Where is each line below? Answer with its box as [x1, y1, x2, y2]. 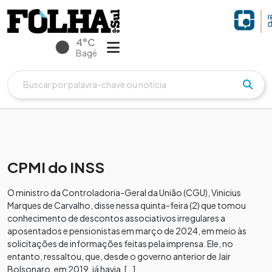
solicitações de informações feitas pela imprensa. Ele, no [7, 237, 233, 249]
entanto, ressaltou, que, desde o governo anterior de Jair [7, 250, 231, 262]
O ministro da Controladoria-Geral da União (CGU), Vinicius [7, 186, 241, 198]
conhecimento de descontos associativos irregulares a [7, 212, 225, 223]
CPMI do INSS [7, 157, 104, 176]
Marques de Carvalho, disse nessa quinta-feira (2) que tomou [7, 199, 246, 211]
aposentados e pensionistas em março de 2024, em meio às [7, 225, 246, 236]
